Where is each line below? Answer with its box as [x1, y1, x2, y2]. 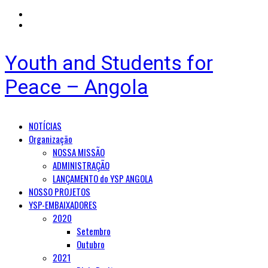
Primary [4, 118, 34, 129]
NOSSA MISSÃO [53, 145, 105, 159]
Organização [29, 132, 72, 145]
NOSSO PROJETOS [29, 185, 90, 198]
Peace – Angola [5, 75, 148, 99]
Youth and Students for [5, 51, 213, 75]
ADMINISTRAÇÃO [53, 159, 109, 172]
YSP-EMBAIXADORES [29, 198, 97, 211]
